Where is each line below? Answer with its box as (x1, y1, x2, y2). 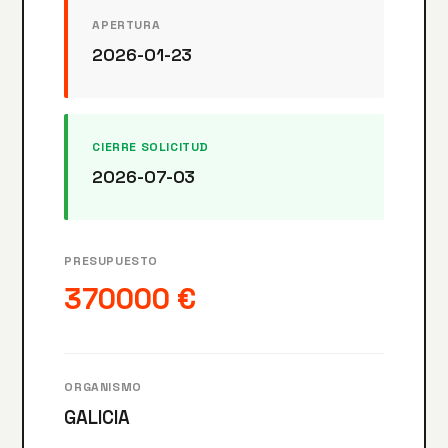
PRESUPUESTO (64, 253, 158, 270)
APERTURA (92, 17, 161, 34)
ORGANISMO (64, 379, 142, 396)
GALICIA (64, 406, 130, 430)
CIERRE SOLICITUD (92, 139, 209, 156)
